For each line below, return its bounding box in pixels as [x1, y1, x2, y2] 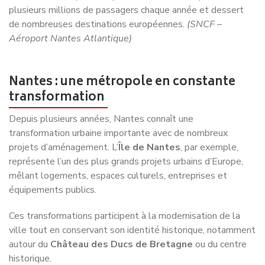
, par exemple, [180, 112, 238, 126]
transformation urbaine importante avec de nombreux [9, 98, 228, 112]
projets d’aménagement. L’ [9, 112, 118, 126]
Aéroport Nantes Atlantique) [9, 4, 132, 17]
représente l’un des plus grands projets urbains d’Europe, [9, 127, 243, 140]
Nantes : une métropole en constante [9, 44, 235, 65]
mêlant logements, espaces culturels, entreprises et [9, 141, 227, 154]
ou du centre [193, 209, 247, 223]
